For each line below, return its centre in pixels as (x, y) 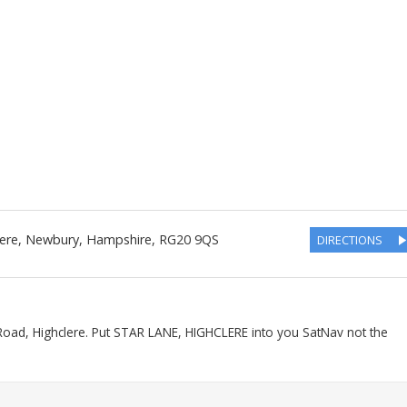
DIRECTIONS (350, 239)
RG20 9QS (189, 240)
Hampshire (119, 240)
